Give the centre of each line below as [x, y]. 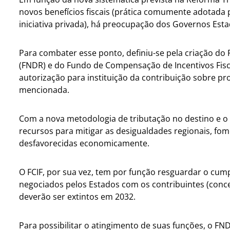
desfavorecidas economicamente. [84, 143]
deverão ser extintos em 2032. [78, 196]
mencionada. [44, 90]
